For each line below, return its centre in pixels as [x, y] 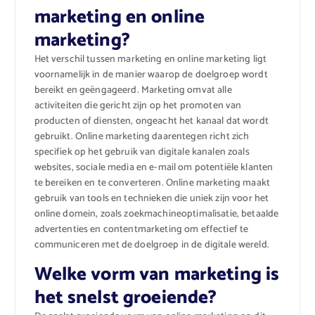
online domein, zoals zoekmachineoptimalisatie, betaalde [156, 214]
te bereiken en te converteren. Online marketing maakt [152, 184]
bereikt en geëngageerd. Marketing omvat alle [133, 91]
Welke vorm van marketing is [157, 275]
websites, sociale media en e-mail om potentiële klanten [154, 168]
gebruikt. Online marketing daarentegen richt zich [142, 137]
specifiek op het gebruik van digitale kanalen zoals [142, 153]
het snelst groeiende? [126, 298]
